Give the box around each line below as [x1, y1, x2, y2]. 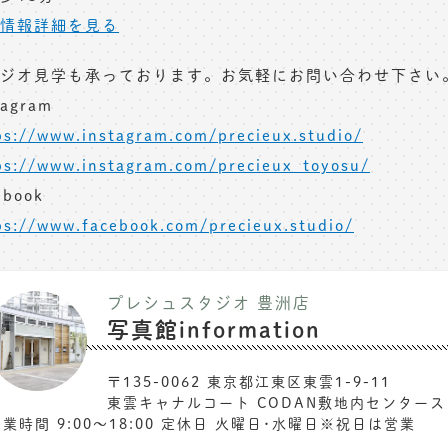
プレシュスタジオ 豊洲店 [107, 291, 311, 314]
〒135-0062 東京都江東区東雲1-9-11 [107, 372, 391, 391]
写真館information [107, 313, 321, 345]
